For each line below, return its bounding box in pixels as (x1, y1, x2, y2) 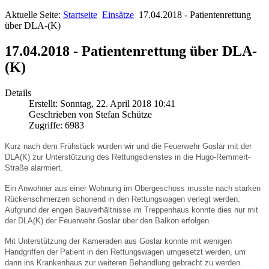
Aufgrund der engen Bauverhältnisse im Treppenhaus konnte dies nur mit (5, 205, 258, 214)
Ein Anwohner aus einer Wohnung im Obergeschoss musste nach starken (5, 183, 261, 193)
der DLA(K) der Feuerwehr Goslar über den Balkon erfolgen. (5, 216, 211, 225)
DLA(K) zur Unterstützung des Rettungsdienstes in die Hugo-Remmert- (5, 152, 250, 162)
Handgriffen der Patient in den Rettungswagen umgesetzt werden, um (5, 247, 246, 256)
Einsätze (102, 9, 134, 20)
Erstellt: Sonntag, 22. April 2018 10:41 (29, 98, 175, 109)
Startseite (63, 9, 97, 20)
